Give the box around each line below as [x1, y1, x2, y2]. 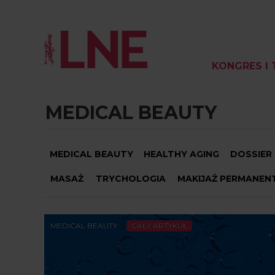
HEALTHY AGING [144, 149, 220, 160]
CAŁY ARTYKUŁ [131, 221, 187, 230]
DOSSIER [230, 149, 272, 160]
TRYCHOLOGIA [95, 173, 166, 184]
